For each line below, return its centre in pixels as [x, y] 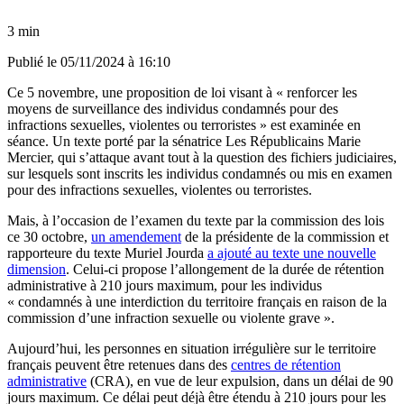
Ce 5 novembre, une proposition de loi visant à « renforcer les [182, 92]
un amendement [136, 236]
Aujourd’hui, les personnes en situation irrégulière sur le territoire [192, 348]
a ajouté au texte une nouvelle [292, 252]
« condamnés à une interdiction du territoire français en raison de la [197, 301]
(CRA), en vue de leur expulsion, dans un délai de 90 [240, 381]
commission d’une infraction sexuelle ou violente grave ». [171, 317]
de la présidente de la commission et [285, 236]
